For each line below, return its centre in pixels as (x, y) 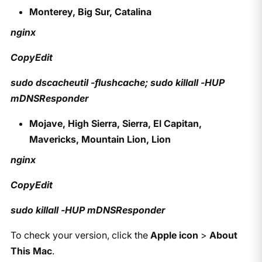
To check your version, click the (80, 235)
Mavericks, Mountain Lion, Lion (100, 139)
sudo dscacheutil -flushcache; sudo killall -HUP (117, 82)
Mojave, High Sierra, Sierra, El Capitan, (115, 123)
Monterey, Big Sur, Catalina (90, 11)
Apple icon (174, 235)
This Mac (31, 251)
